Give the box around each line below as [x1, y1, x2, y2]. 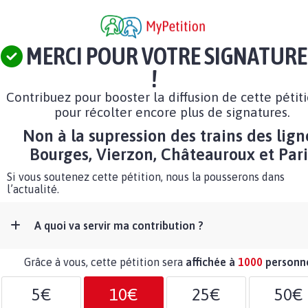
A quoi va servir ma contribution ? [34, 219, 203, 232]
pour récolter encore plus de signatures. [54, 104, 290, 120]
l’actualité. [7, 183, 59, 196]
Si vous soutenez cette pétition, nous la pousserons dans [7, 170, 285, 184]
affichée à [186, 256, 238, 269]
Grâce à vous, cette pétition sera [24, 256, 186, 269]
